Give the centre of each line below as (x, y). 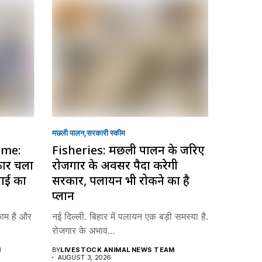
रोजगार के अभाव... (83, 230)
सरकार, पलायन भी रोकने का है (120, 180)
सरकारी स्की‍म (106, 132)
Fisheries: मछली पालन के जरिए (128, 150)
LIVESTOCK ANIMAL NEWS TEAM (118, 249)
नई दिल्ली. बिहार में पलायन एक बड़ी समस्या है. (130, 216)
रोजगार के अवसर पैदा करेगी (115, 165)
